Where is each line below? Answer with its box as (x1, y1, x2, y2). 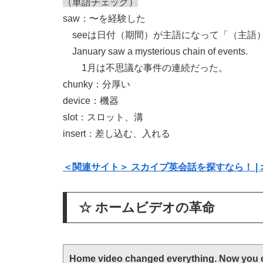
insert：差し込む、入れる (63, 128, 170, 139)
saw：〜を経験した (63, 13, 146, 23)
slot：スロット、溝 (63, 112, 143, 122)
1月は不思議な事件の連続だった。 (63, 62, 228, 73)
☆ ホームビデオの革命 (79, 200, 215, 215)
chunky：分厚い (63, 79, 130, 89)
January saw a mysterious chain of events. (63, 46, 248, 56)
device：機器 (63, 95, 119, 106)
